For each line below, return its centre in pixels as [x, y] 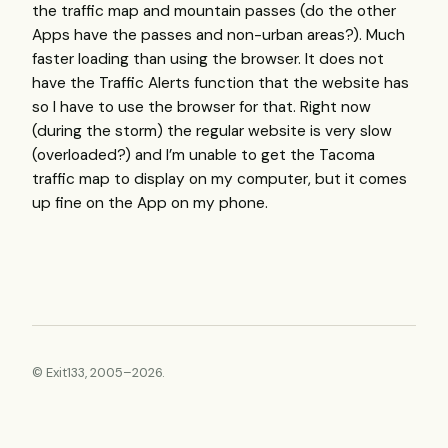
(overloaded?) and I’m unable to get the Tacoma [203, 155]
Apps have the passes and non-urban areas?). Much [218, 35]
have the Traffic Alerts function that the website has [220, 83]
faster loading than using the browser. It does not [208, 59]
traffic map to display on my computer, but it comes [219, 179]
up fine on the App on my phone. [150, 203]
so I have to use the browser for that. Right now [201, 107]
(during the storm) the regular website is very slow [212, 131]
